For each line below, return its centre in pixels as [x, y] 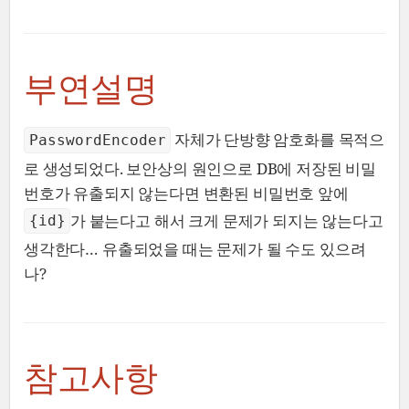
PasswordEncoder [97, 141]
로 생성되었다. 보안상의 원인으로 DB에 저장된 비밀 [200, 168]
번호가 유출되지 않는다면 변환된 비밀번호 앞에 [186, 193]
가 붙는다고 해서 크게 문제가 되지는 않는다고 [227, 220]
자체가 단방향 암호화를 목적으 [279, 140]
